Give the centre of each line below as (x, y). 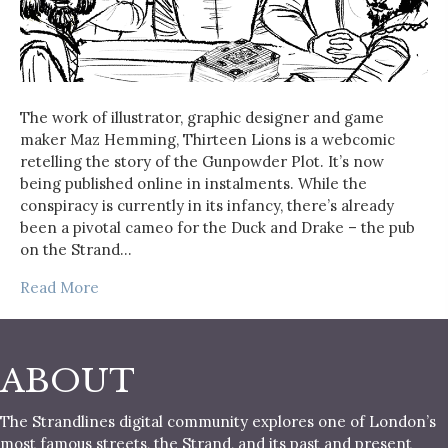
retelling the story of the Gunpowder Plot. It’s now (202, 161)
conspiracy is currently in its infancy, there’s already (207, 205)
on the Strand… (76, 249)
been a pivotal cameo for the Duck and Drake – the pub (217, 227)
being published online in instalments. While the (193, 183)
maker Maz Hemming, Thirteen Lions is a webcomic (207, 139)
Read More (59, 287)
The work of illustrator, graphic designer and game (202, 117)
